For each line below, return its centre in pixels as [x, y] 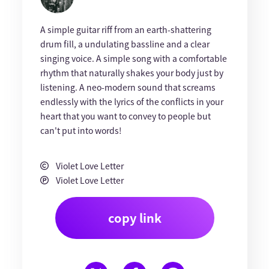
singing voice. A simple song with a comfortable [133, 58]
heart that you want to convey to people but [125, 116]
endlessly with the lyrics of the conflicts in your [131, 101]
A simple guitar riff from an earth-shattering [125, 29]
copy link [134, 218]
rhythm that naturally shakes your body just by [131, 73]
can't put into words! [81, 130]
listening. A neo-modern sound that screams [128, 87]
